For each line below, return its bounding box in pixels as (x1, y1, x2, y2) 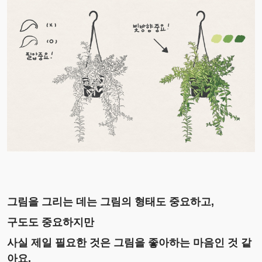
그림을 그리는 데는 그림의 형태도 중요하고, (7, 196, 214, 208)
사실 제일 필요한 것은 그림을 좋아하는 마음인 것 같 (7, 237, 251, 249)
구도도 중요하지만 (7, 216, 94, 229)
